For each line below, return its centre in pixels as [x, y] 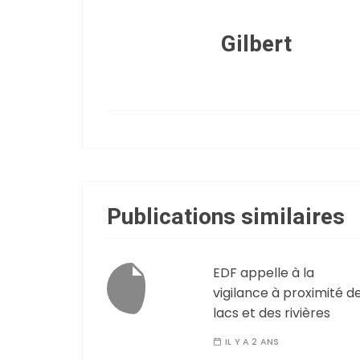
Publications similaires [226, 218]
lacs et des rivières [272, 313]
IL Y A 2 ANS [252, 342]
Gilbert [256, 45]
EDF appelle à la [264, 273]
